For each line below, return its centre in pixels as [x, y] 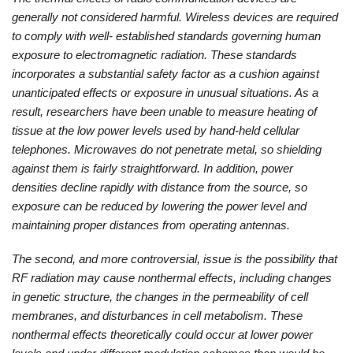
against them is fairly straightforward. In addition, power [152, 168]
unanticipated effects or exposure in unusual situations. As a [165, 92]
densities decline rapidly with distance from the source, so [160, 187]
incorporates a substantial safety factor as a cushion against [165, 73]
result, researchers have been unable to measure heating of [164, 111]
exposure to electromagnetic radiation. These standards [154, 54]
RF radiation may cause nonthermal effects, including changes [172, 278]
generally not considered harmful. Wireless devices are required [175, 17]
